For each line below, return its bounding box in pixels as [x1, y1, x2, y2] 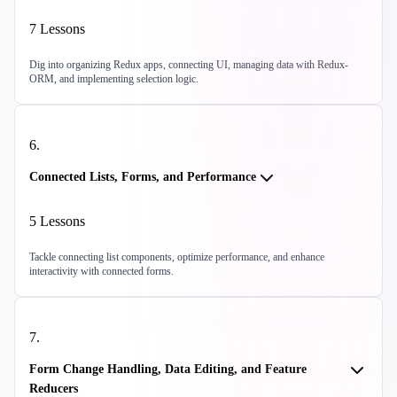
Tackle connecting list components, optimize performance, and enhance [29, 251, 324, 264]
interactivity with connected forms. [29, 265, 174, 278]
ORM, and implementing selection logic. [29, 73, 198, 86]
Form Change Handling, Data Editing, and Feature [29, 362, 307, 377]
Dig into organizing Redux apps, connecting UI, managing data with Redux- [29, 58, 348, 72]
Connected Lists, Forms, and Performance [29, 170, 256, 184]
